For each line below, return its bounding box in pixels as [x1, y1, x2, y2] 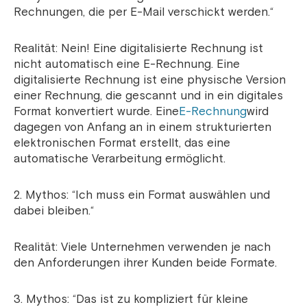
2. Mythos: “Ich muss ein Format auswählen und [14, 188, 270, 203]
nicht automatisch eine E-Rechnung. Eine [14, 57, 240, 72]
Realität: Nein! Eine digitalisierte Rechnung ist [14, 41, 263, 56]
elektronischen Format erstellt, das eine [14, 136, 230, 151]
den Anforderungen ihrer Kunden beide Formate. [14, 256, 277, 271]
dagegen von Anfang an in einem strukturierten [14, 120, 271, 135]
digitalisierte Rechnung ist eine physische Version [14, 73, 286, 88]
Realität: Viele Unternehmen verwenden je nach [14, 240, 271, 255]
